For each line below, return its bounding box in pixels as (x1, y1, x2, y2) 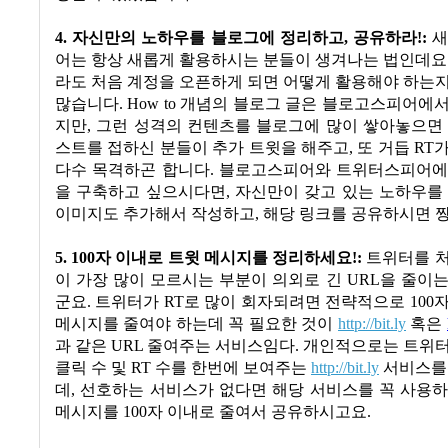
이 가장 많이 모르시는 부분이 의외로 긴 (55, 271, 342, 290)
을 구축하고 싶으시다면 (55, 183, 226, 202)
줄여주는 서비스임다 (147, 337, 295, 356)
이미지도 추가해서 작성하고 (55, 205, 255, 224)
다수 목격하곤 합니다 (55, 161, 210, 180)
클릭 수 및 (55, 359, 127, 378)
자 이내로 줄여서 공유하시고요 (147, 403, 367, 422)
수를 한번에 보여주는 (155, 359, 307, 378)
